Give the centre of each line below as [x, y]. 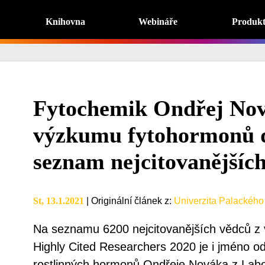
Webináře [158, 22]
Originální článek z [130, 201]
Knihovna [65, 22]
